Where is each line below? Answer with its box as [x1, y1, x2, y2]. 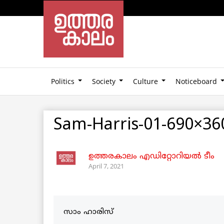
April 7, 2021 [88, 161, 124, 170]
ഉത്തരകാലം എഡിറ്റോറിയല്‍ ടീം [88, 151, 214, 161]
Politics [51, 76, 74, 86]
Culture [133, 76, 158, 86]
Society [92, 76, 115, 86]
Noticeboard [175, 76, 217, 86]
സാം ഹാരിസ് [63, 207, 113, 217]
